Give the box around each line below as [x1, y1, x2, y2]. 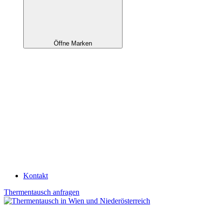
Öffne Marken [54, 39, 92, 47]
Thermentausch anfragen [4, 187, 79, 196]
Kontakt [23, 171, 48, 180]
